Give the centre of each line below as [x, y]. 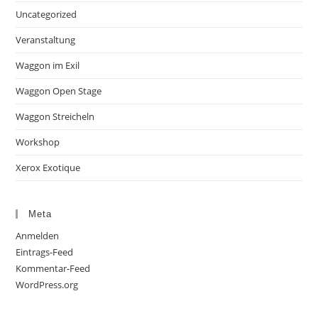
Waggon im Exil [48, 66]
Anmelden [38, 236]
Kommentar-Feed [53, 269]
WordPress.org [47, 285]
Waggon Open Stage [59, 91]
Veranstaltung [46, 40]
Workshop [38, 142]
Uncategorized [46, 15]
